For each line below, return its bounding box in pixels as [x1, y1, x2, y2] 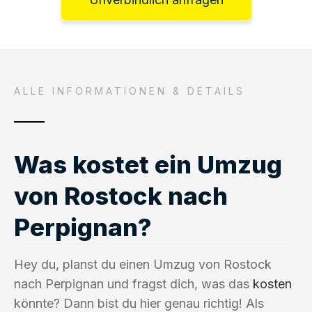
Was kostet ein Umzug [14, 149, 282, 179]
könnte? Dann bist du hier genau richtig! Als [14, 295, 264, 311]
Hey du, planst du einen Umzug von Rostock [14, 256, 272, 272]
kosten [253, 276, 292, 291]
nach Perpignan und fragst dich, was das [14, 276, 253, 291]
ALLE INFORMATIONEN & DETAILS [14, 84, 245, 97]
